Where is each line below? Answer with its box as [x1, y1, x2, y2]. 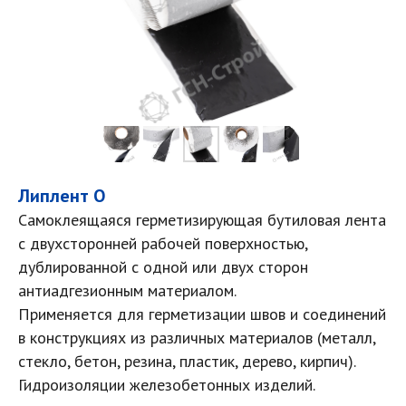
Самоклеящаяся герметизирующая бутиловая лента [18, 209, 386, 230]
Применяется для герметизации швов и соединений [18, 304, 386, 324]
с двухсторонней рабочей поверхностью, [18, 233, 307, 254]
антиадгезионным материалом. [18, 280, 237, 301]
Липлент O [18, 184, 105, 208]
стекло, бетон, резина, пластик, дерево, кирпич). [18, 351, 355, 372]
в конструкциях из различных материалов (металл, [18, 327, 375, 348]
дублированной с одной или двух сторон [18, 256, 308, 277]
